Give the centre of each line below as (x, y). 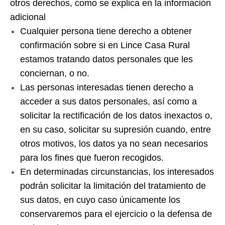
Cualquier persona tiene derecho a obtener (106, 31)
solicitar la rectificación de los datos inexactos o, (116, 116)
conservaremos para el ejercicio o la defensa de (116, 214)
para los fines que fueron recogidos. (92, 158)
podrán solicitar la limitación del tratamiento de (113, 186)
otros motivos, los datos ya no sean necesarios (114, 144)
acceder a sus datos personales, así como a (108, 101)
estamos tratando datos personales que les (106, 59)
